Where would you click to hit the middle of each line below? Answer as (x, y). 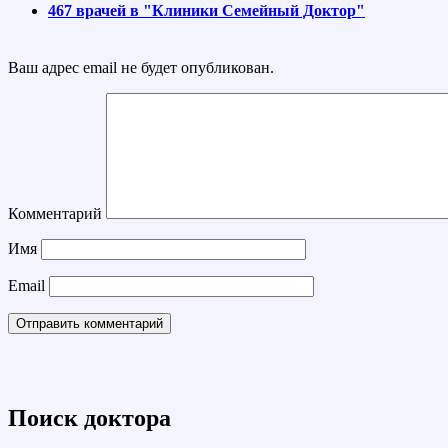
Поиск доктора (89, 418)
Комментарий (55, 213)
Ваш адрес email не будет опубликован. (141, 67)
